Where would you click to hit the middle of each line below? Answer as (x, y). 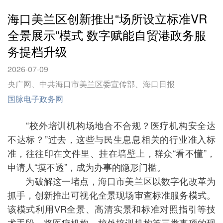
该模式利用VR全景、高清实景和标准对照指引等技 (111, 209)
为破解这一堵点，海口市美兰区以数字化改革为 (111, 181)
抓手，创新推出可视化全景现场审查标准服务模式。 (111, 195)
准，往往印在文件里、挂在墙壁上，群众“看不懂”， (111, 153)
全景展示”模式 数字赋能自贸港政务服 (107, 35)
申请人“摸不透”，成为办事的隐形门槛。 (87, 167)
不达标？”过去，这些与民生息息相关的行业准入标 (111, 139)
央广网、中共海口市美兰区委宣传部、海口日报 (91, 84)
